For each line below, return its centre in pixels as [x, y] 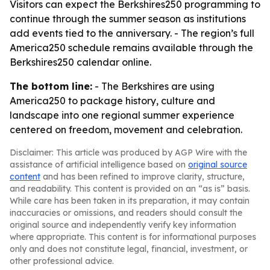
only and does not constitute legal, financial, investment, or [129, 249]
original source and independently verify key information [123, 225]
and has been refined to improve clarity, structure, [143, 177]
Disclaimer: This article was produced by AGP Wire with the [128, 152]
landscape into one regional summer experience [122, 115]
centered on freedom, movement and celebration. [126, 130]
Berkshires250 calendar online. [80, 62]
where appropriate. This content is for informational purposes [133, 237]
